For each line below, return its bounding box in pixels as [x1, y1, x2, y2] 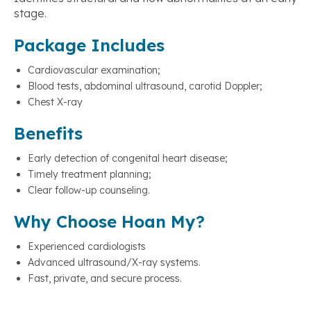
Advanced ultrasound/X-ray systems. [28, 256, 201, 269]
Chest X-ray [28, 96, 83, 109]
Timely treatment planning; [28, 168, 151, 181]
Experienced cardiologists [28, 240, 146, 253]
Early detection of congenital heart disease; [28, 152, 228, 165]
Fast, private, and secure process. [28, 272, 182, 285]
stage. [14, 6, 47, 21]
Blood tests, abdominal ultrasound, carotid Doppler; [28, 80, 262, 93]
